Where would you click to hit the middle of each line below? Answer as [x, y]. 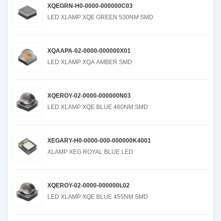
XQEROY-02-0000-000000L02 [89, 185]
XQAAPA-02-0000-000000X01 [89, 51]
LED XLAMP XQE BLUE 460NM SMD [98, 107]
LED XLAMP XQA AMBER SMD [90, 62]
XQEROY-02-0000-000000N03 [89, 96]
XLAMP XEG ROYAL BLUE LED [90, 152]
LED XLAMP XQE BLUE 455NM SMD [98, 197]
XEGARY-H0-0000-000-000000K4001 [99, 141]
